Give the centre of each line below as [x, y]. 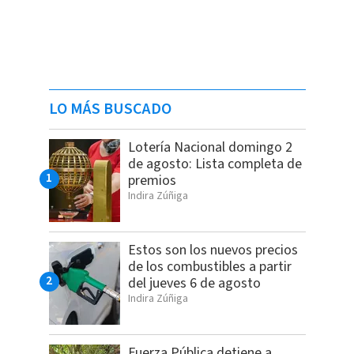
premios [152, 181]
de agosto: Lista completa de [215, 164]
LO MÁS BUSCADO [110, 109]
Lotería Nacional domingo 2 [210, 148]
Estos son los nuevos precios [213, 250]
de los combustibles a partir [209, 267]
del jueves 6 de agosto [194, 284]
